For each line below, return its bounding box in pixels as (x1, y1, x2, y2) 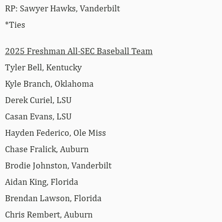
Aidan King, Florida (5, 176, 78, 187)
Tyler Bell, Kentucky (5, 61, 82, 72)
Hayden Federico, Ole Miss (5, 127, 106, 138)
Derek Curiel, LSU (5, 94, 72, 105)
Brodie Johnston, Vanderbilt (5, 160, 111, 170)
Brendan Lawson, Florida (5, 192, 102, 203)
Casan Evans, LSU (5, 111, 72, 121)
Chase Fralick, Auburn (5, 143, 89, 154)
